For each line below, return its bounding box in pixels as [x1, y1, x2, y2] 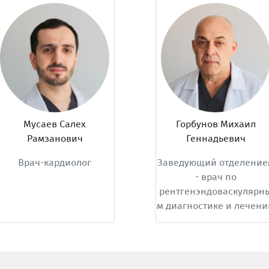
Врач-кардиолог [14, 157, 88, 169]
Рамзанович [23, 133, 80, 145]
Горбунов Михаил [172, 118, 253, 130]
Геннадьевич [183, 133, 243, 145]
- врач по [192, 171, 234, 183]
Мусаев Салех [20, 118, 83, 130]
